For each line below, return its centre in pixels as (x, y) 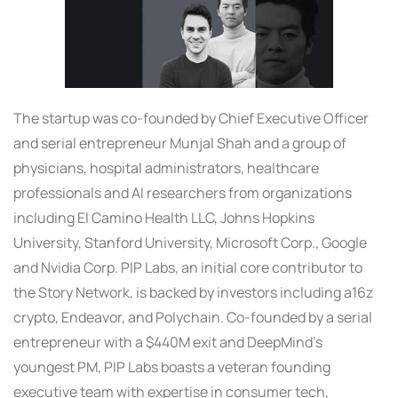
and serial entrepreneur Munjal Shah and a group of (180, 143)
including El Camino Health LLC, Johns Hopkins (164, 218)
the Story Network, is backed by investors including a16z (193, 293)
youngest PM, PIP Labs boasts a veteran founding (172, 367)
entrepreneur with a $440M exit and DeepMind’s (168, 342)
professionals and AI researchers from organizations (183, 193)
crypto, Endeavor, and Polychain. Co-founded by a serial (193, 318)
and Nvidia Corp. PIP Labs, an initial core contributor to (188, 268)
